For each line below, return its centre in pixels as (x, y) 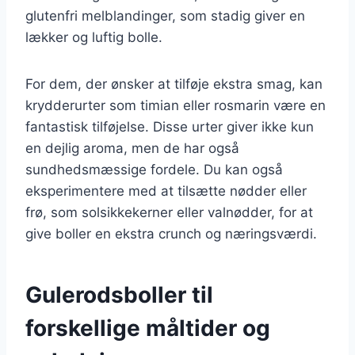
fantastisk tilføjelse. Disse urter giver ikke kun (170, 126)
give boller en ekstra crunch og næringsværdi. (171, 233)
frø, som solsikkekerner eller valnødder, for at (169, 212)
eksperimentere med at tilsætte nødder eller (166, 191)
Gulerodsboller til (119, 294)
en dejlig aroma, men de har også (132, 148)
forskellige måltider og (148, 328)
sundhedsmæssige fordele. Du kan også (154, 169)
